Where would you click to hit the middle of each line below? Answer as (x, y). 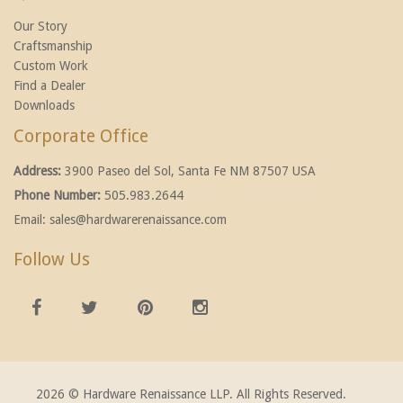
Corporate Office (81, 136)
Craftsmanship (53, 46)
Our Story (40, 26)
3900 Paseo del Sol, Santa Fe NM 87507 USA (190, 171)
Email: (31, 219)
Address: (39, 171)
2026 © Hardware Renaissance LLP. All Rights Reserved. (191, 394)
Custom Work (51, 66)
